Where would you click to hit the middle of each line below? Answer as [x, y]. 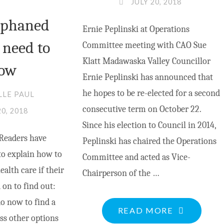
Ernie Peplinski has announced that [147, 77]
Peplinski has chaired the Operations [149, 141]
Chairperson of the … [121, 173]
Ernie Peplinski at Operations [136, 29]
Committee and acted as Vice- [136, 157]
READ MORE [145, 210]
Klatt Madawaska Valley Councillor [146, 61]
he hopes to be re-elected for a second [151, 93]
